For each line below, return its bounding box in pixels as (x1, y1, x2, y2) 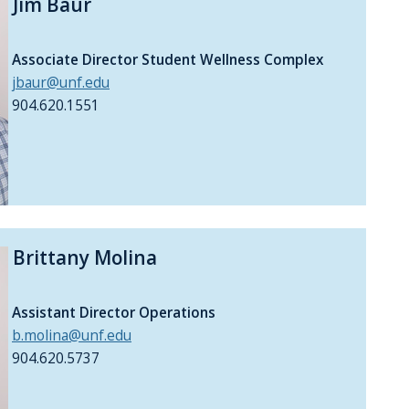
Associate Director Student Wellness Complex (8, 49, 323, 69)
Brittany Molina (8, 245, 157, 271)
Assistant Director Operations (8, 303, 215, 323)
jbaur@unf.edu (12, 72, 110, 92)
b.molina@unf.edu (12, 326, 131, 346)
